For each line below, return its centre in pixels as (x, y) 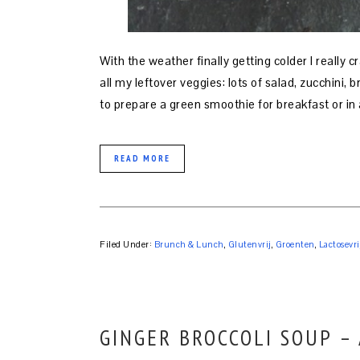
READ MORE (142, 159)
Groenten (295, 245)
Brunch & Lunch (189, 245)
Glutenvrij (250, 245)
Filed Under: (127, 245)
